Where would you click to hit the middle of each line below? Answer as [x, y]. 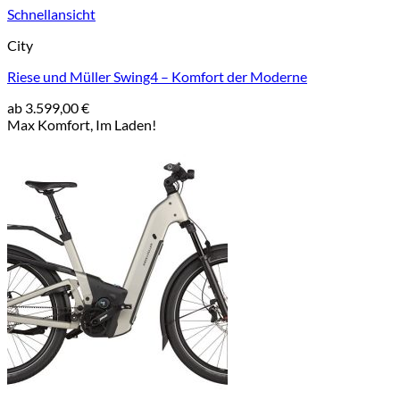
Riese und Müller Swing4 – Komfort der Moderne [157, 76]
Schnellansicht [51, 14]
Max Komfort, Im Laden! [82, 125]
